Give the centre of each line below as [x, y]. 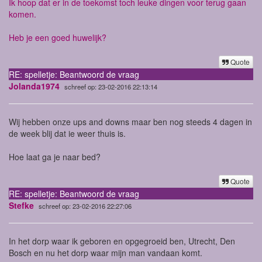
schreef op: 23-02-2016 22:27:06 [85, 206]
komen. [23, 14]
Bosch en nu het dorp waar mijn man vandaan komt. [106, 252]
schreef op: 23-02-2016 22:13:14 [111, 86]
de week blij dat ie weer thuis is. [67, 133]
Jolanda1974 [34, 86]
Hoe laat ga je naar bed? [55, 156]
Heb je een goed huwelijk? [58, 37]
